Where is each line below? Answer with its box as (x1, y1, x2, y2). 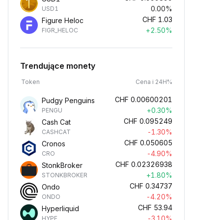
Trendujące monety (20, 61, 95, 71)
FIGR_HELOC (42, 27, 78, 34)
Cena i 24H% (136, 78, 172, 85)
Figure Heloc (42, 16, 83, 25)
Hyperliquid (42, 204, 79, 213)
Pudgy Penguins (42, 96, 95, 105)
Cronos (42, 139, 65, 148)
